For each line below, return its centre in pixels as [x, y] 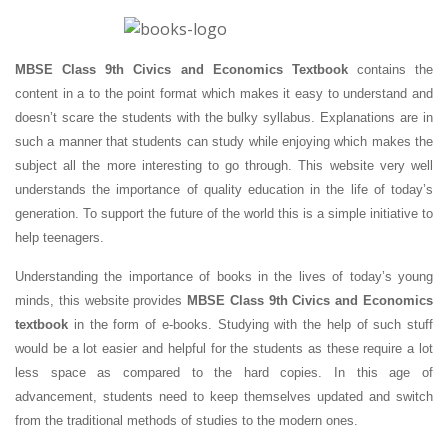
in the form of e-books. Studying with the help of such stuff [250, 324]
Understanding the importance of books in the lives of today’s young [224, 276]
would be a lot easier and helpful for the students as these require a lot [224, 348]
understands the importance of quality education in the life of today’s [224, 189]
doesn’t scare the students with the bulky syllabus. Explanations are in [224, 117]
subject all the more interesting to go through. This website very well [224, 165]
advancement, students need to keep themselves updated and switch [224, 396]
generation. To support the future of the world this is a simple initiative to [224, 213]
